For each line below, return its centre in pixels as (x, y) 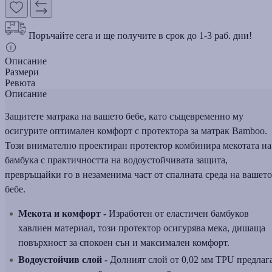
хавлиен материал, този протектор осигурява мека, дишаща (142, 228)
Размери (22, 72)
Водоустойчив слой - (63, 259)
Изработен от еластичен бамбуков (178, 213)
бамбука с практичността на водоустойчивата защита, (116, 160)
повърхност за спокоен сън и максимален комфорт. (124, 242)
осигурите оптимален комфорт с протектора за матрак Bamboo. (136, 131)
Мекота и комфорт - (62, 213)
